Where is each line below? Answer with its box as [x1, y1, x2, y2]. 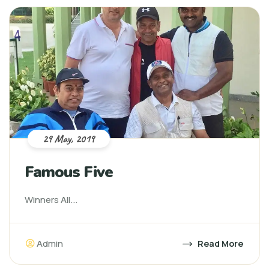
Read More [196, 238, 243, 249]
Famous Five [25, 162, 113, 183]
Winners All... [25, 193, 77, 206]
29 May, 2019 [43, 132, 95, 145]
